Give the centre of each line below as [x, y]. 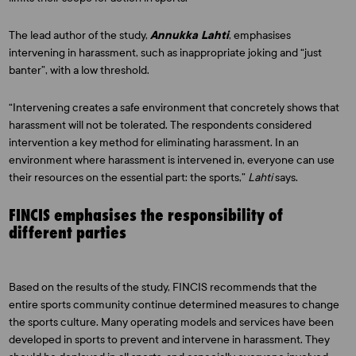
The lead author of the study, [80, 35]
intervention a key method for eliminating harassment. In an [154, 143]
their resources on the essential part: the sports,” [129, 178]
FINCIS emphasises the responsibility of [146, 215]
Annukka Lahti [190, 35]
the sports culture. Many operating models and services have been [172, 322]
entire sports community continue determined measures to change [174, 305]
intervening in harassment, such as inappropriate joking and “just [166, 53]
